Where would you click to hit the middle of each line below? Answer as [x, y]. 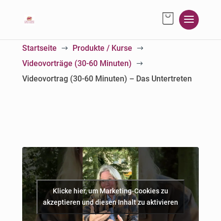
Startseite [39, 48]
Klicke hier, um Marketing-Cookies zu [110, 191]
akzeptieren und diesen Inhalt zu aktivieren [110, 202]
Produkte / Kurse [102, 48]
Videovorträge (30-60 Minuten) [77, 63]
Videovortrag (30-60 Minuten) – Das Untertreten [107, 79]
